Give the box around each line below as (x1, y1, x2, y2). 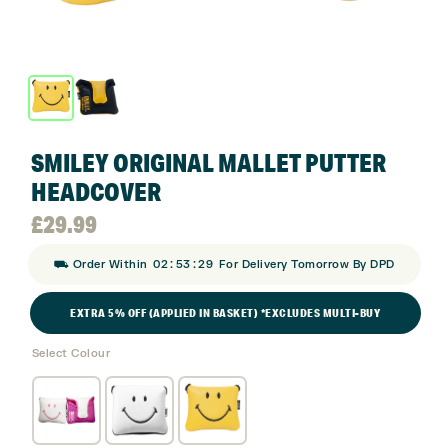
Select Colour (31, 346, 110, 362)
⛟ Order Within (53, 256, 151, 272)
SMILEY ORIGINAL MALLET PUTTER (30, 146, 386, 178)
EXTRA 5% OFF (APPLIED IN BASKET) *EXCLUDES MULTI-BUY (70, 304, 380, 321)
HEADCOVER (30, 175, 161, 207)
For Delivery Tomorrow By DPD (215, 256, 395, 272)
